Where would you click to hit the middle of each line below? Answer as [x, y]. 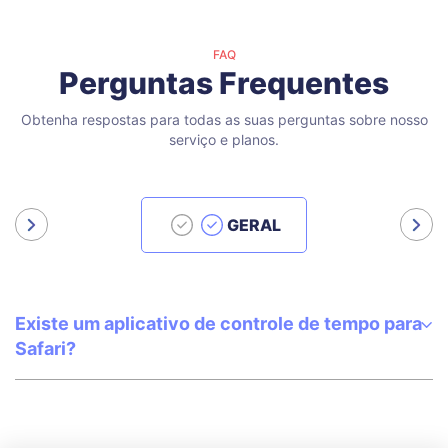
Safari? [45, 349]
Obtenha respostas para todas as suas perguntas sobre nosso [224, 120]
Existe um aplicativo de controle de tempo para [218, 324]
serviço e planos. [224, 140]
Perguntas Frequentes [224, 83]
